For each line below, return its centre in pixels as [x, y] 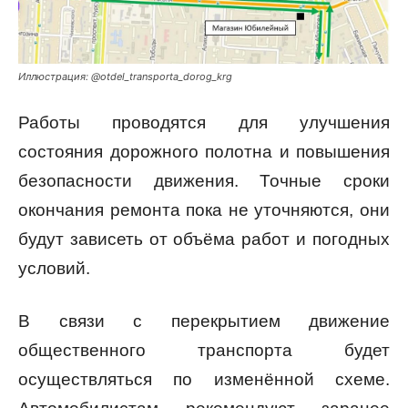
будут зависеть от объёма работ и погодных [204, 240]
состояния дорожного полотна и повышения [204, 152]
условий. [54, 269]
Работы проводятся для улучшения [204, 123]
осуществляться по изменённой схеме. [204, 380]
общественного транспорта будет [204, 351]
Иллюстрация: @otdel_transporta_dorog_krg [125, 77]
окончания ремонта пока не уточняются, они [204, 210]
